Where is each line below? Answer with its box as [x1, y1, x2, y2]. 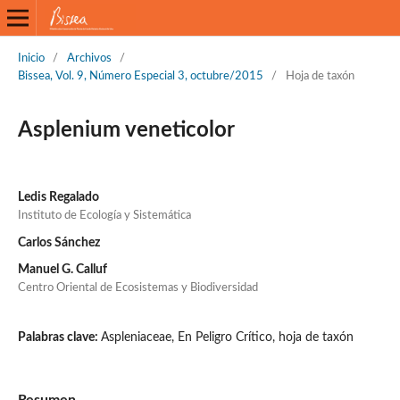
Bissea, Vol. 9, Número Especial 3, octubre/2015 [17, 70, 263, 82]
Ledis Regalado [17, 190, 99, 204]
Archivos [66, 52, 112, 64]
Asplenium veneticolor [17, 119, 235, 141]
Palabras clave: [17, 330, 101, 344]
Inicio [17, 52, 45, 64]
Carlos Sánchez [17, 236, 100, 249]
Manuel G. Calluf [17, 262, 107, 276]
